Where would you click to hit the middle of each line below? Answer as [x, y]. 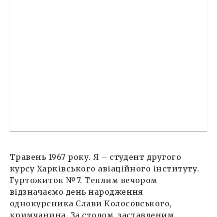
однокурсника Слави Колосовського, [91, 203]
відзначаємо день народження [77, 192]
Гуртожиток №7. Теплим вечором [84, 180]
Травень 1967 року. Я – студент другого [96, 157]
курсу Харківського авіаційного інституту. [105, 168]
